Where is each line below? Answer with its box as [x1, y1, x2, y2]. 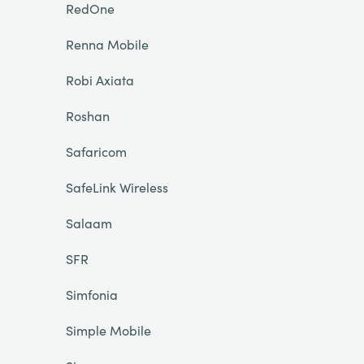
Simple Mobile [65, 321, 151, 339]
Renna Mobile [65, 35, 149, 53]
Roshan [65, 106, 110, 124]
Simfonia [65, 285, 118, 303]
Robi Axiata [65, 71, 134, 89]
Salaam [65, 214, 112, 232]
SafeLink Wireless [65, 178, 168, 196]
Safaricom [65, 142, 127, 160]
